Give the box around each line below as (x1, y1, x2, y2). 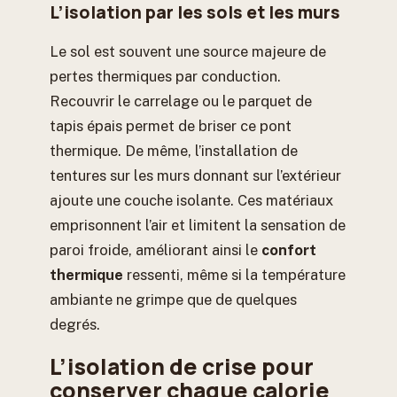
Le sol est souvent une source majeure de (50, 42, 326, 60)
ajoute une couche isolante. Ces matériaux (50, 191, 333, 209)
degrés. (50, 315, 100, 333)
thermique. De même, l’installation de (50, 141, 298, 160)
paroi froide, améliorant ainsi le (50, 240, 261, 259)
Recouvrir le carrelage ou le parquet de (50, 91, 312, 110)
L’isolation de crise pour (50, 352, 314, 382)
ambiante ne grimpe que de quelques (50, 290, 297, 308)
